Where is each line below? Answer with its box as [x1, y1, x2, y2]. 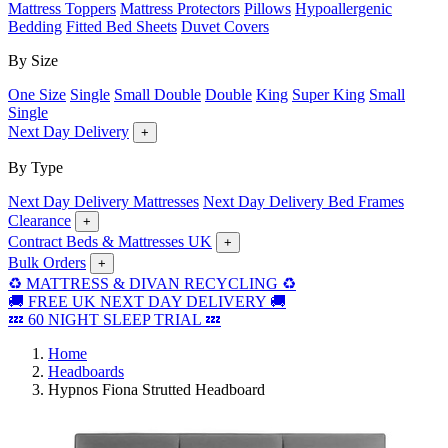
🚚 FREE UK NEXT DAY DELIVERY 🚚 [8, 293, 286, 310]
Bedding [8, 18, 62, 35]
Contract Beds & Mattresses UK [8, 233, 212, 250]
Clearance [8, 212, 71, 229]
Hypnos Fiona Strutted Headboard [48, 381, 265, 398]
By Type [8, 159, 63, 176]
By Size [8, 52, 58, 69]
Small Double [114, 86, 201, 103]
